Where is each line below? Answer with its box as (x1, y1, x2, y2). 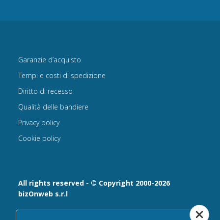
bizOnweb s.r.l (18, 189, 68, 199)
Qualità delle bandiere (18, 102, 89, 112)
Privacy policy (18, 118, 60, 128)
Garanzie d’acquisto (18, 55, 82, 65)
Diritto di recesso (18, 86, 73, 96)
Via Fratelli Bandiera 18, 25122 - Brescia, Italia (18, 208, 162, 218)
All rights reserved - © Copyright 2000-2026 (18, 178, 170, 188)
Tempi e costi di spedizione (18, 71, 106, 81)
